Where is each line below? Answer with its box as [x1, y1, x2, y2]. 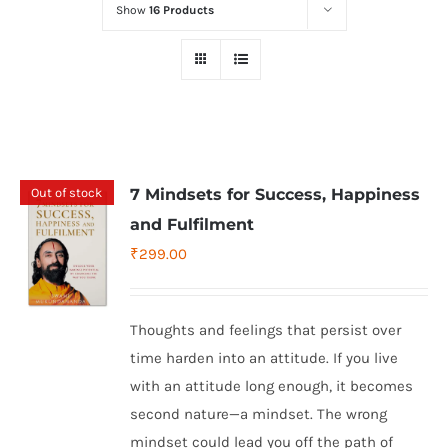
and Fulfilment [130, 215, 255, 234]
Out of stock [31, 184, 103, 200]
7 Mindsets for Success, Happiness [130, 185, 421, 204]
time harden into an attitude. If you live [130, 349, 399, 367]
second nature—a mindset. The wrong [130, 405, 388, 423]
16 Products [148, 3, 214, 17]
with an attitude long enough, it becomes [130, 377, 414, 395]
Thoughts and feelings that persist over [130, 321, 402, 339]
